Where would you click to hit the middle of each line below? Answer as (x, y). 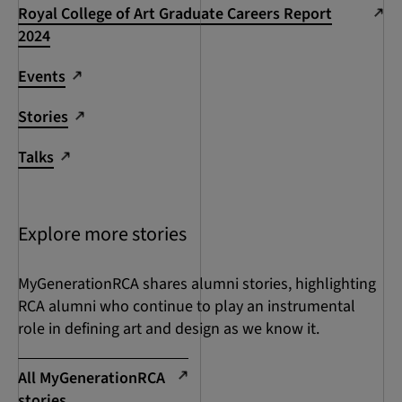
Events (42, 77)
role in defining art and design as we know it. (169, 329)
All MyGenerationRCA (92, 379)
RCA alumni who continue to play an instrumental (187, 307)
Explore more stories (102, 235)
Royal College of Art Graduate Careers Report (175, 14)
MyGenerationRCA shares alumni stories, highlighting (197, 284)
